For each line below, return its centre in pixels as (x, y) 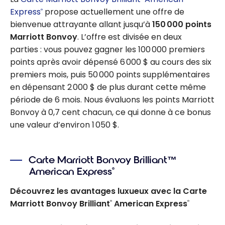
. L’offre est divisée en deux (130, 37)
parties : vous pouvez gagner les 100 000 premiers (107, 49)
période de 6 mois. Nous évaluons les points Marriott (112, 100)
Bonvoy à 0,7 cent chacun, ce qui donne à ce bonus (110, 112)
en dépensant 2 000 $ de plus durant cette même (108, 87)
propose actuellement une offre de (114, 12)
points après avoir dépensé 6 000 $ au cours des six (111, 62)
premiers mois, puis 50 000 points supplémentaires (110, 75)
